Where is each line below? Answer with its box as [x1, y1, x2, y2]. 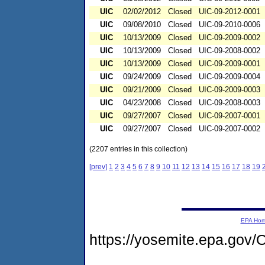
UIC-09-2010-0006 [199, 20, 260, 30]
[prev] [89, 163, 107, 172]
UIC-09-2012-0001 [199, 7, 260, 17]
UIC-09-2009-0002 [199, 33, 260, 43]
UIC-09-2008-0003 [199, 98, 260, 108]
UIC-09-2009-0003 [199, 85, 260, 95]
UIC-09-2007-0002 [199, 124, 260, 134]
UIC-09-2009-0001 [199, 59, 260, 69]
